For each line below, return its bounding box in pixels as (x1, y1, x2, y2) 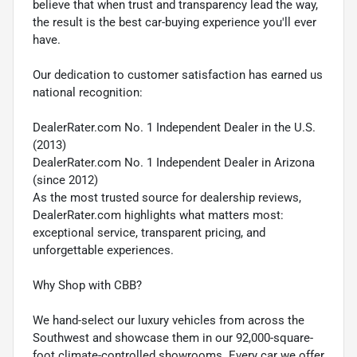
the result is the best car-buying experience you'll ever (33, 15, 316, 30)
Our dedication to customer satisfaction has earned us (33, 68, 323, 83)
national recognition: (33, 85, 143, 100)
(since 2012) (33, 173, 98, 188)
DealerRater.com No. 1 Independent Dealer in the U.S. (33, 120, 316, 135)
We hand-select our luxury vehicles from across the (33, 313, 304, 328)
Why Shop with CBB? (33, 278, 142, 293)
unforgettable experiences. (33, 243, 174, 258)
